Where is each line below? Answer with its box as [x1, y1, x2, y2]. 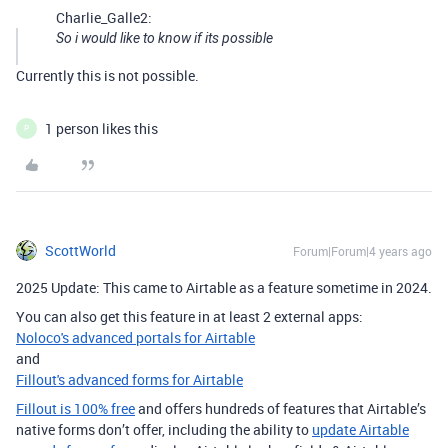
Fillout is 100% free [16, 398, 135, 418]
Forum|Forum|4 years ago [293, 242, 432, 259]
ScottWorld [45, 240, 116, 260]
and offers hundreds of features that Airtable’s [135, 398, 426, 418]
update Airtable [312, 419, 409, 439]
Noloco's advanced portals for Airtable [16, 327, 255, 347]
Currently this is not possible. [16, 65, 199, 85]
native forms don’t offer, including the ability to [16, 419, 312, 439]
